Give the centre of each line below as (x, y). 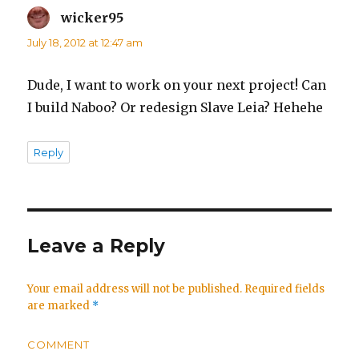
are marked (60, 305)
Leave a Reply (97, 246)
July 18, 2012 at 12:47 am (85, 42)
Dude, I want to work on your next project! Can (177, 85)
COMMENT (59, 344)
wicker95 (93, 17)
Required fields (284, 288)
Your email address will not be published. (135, 288)
